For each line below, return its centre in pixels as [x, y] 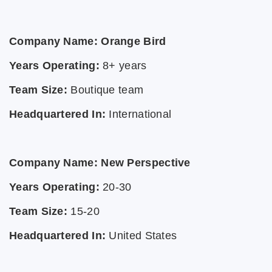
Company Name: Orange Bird [88, 41]
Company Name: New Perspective [100, 163]
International [140, 114]
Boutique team [107, 90]
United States [143, 236]
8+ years [125, 66]
